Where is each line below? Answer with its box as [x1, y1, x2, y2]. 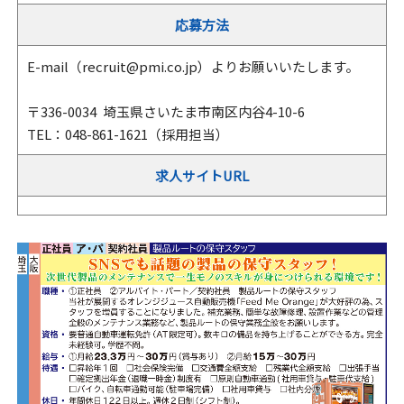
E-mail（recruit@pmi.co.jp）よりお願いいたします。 [26, 57, 359, 76]
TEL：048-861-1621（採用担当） [26, 124, 229, 143]
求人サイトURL [154, 166, 249, 185]
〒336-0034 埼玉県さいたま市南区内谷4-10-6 [26, 102, 318, 121]
